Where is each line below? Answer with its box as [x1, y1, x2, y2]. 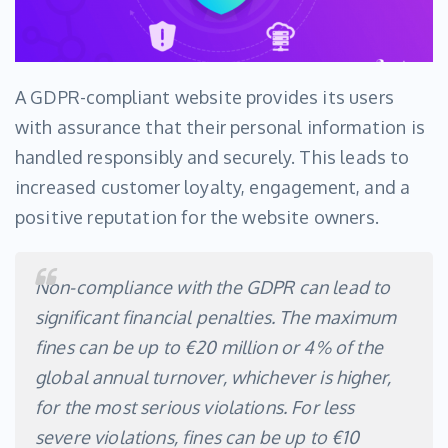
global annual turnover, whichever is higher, [35, 366, 392, 389]
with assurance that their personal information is [15, 116, 425, 139]
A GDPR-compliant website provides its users [15, 86, 394, 109]
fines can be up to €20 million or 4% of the [35, 336, 383, 359]
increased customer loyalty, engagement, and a [15, 176, 411, 199]
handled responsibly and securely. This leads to [15, 146, 410, 169]
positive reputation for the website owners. [15, 206, 379, 229]
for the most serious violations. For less [35, 396, 355, 419]
